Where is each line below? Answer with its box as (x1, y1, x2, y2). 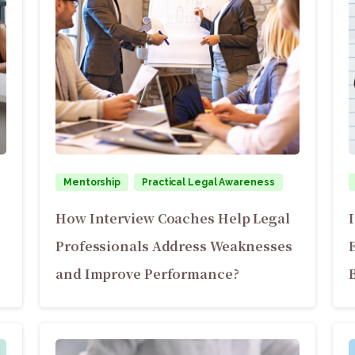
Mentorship (63, 177, 121, 189)
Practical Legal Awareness (142, 177, 275, 189)
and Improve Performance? (55, 265, 239, 284)
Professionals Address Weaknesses (55, 237, 292, 256)
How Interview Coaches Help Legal (55, 209, 290, 228)
